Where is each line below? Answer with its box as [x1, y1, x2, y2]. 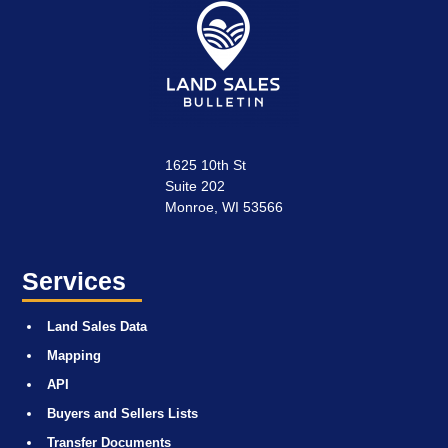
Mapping [47, 347, 101, 363]
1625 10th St [165, 156, 246, 173]
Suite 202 [165, 177, 225, 194]
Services [22, 267, 127, 295]
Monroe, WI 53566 [165, 198, 283, 215]
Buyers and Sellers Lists [47, 405, 198, 421]
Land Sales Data [47, 318, 147, 334]
